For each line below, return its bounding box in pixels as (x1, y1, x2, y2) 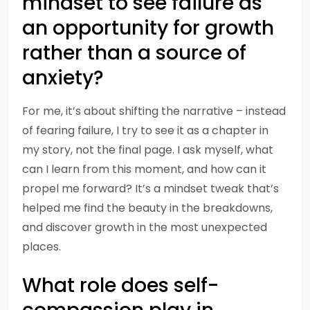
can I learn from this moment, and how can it (22, 161, 266, 177)
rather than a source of (22, 39, 246, 66)
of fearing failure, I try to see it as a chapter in (22, 122, 268, 138)
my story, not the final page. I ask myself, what (22, 142, 273, 158)
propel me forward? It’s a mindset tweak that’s (22, 181, 279, 197)
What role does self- (22, 272, 219, 299)
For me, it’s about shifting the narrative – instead (22, 103, 286, 119)
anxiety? (22, 64, 104, 91)
